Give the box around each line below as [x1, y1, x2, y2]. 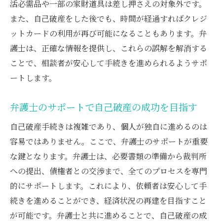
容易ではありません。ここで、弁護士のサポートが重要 [10, 135, 208, 147]
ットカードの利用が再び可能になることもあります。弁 [10, 27, 207, 39]
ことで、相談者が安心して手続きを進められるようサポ [10, 57, 207, 69]
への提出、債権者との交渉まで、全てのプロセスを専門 [10, 165, 207, 177]
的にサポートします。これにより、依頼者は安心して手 [10, 180, 207, 191]
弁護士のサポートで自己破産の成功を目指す [10, 100, 197, 114]
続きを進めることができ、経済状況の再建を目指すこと [10, 194, 207, 206]
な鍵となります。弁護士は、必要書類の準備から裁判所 [10, 150, 207, 162]
